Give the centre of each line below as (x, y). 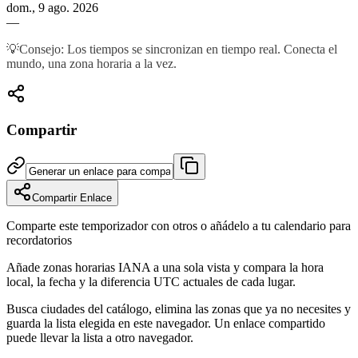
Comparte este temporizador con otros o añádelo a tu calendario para (179, 226)
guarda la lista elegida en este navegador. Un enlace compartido (166, 324)
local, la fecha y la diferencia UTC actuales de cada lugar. (151, 282)
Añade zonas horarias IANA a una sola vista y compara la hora (165, 268)
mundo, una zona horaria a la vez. (91, 64)
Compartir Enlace (72, 198)
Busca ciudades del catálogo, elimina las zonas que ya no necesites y (179, 309)
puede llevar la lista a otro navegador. (100, 338)
